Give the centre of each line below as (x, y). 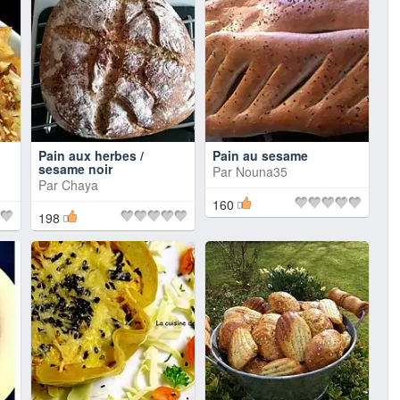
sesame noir (75, 169)
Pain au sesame (260, 155)
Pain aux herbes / (91, 155)
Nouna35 (262, 171)
